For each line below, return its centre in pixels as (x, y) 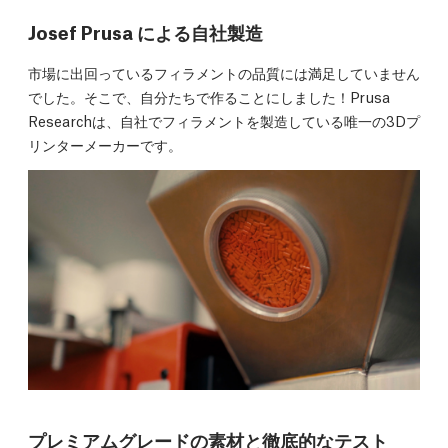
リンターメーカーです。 (105, 143)
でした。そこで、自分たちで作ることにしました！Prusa (209, 95)
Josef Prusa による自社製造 (145, 30)
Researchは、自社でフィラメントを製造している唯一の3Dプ (224, 119)
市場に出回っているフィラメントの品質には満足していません (224, 71)
